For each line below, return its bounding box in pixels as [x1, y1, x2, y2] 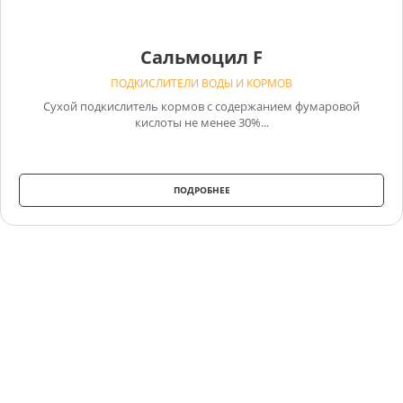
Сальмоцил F [140, 44, 263, 69]
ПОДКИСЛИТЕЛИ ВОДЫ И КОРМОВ [111, 75, 292, 91]
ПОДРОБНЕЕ [173, 183, 230, 196]
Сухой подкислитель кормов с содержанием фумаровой [43, 97, 360, 114]
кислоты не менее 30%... [134, 113, 269, 130]
